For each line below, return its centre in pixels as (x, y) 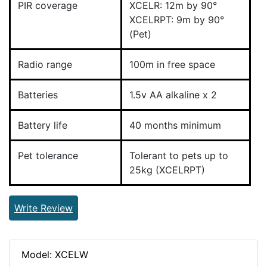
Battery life (43, 125)
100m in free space (172, 64)
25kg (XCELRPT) (167, 170)
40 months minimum (175, 125)
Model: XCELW (55, 254)
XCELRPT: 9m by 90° (177, 20)
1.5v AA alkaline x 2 (173, 95)
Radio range (45, 64)
